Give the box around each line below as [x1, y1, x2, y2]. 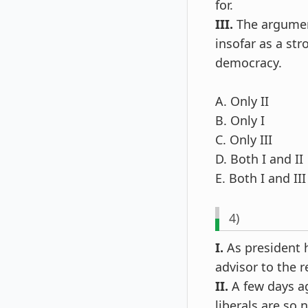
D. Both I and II [215, 150, 303, 167]
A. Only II [215, 92, 269, 109]
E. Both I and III [215, 169, 306, 186]
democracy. [215, 54, 282, 71]
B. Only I [215, 111, 265, 129]
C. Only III [215, 131, 272, 148]
